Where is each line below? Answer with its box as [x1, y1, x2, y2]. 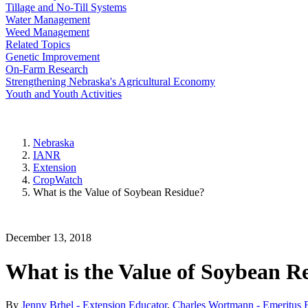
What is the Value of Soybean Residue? [33, 186, 204, 199]
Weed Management [5, 26, 89, 38]
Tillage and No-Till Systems [5, 1, 126, 13]
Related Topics [5, 38, 70, 50]
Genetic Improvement [5, 51, 100, 63]
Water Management [5, 14, 90, 25]
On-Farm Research [5, 63, 88, 75]
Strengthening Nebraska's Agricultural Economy [5, 76, 215, 87]
